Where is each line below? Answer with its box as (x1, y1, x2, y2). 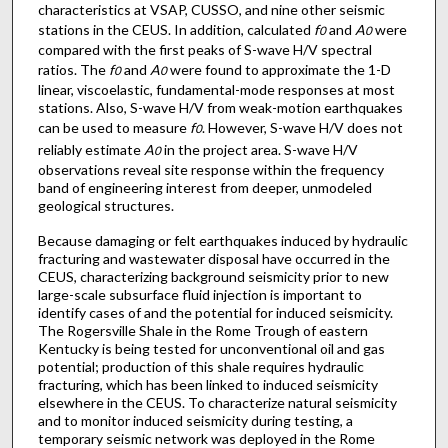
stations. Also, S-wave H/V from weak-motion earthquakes (37, 98, 403, 116)
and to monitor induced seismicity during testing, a (37, 411, 353, 429)
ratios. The (37, 60, 109, 78)
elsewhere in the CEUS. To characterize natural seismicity (37, 393, 397, 411)
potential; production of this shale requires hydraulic (37, 357, 364, 375)
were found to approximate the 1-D (166, 60, 391, 78)
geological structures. (37, 196, 174, 214)
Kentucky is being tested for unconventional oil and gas (37, 339, 385, 357)
